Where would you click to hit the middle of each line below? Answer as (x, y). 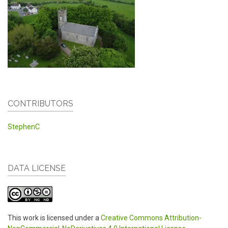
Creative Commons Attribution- (151, 218)
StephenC (24, 127)
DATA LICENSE (37, 168)
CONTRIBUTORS (40, 104)
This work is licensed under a (54, 218)
